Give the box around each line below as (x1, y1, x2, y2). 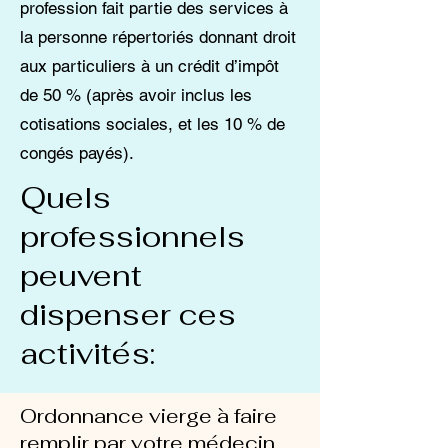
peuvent (20, 256, 142, 295)
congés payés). (20, 143, 139, 163)
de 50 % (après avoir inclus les (20, 85, 252, 105)
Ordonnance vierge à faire (20, 403, 277, 429)
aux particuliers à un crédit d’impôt (20, 56, 279, 76)
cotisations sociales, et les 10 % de (20, 114, 285, 134)
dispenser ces (20, 295, 236, 334)
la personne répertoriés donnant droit (20, 27, 296, 47)
